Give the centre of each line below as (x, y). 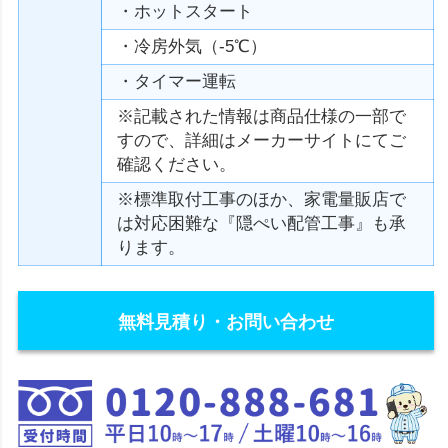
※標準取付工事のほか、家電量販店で (262, 199)
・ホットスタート (185, 11)
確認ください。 (177, 164)
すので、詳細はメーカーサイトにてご (262, 140)
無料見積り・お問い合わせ (226, 322)
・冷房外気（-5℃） (192, 46)
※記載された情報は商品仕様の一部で (262, 116)
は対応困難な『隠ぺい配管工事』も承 (262, 223)
